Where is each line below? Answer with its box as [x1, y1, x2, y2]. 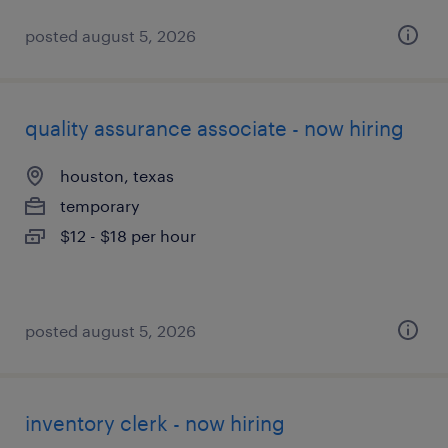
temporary [60, 196, 140, 215]
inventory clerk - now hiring [25, 411, 285, 435]
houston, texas [60, 166, 174, 185]
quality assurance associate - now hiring [25, 116, 404, 140]
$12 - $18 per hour [60, 226, 196, 245]
